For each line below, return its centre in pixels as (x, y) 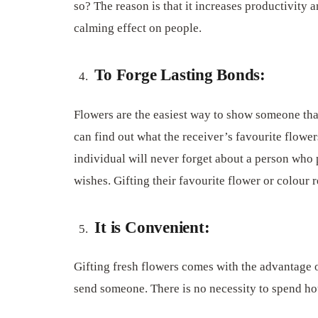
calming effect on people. (138, 28)
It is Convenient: (152, 227)
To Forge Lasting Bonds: (180, 75)
